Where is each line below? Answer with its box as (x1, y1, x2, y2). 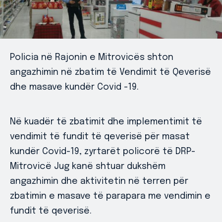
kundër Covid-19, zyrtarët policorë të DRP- (10, 147, 195, 156)
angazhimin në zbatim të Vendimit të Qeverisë (10, 68, 211, 77)
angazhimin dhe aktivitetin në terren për (10, 177, 188, 186)
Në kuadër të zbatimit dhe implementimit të (10, 117, 202, 126)
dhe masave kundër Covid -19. (10, 83, 139, 92)
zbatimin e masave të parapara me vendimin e (10, 192, 211, 201)
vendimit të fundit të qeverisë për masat (10, 132, 190, 141)
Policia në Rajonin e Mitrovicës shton (10, 53, 173, 62)
